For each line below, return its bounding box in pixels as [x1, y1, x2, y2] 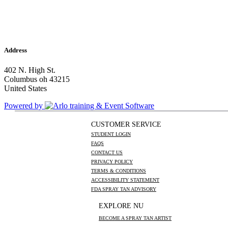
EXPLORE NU [99, 202, 144, 210]
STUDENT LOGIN [91, 131, 131, 137]
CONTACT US [91, 150, 123, 156]
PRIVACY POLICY [91, 159, 133, 165]
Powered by [4, 101, 45, 110]
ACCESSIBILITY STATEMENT [91, 177, 159, 183]
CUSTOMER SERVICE [91, 121, 161, 129]
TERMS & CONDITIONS [91, 168, 146, 174]
